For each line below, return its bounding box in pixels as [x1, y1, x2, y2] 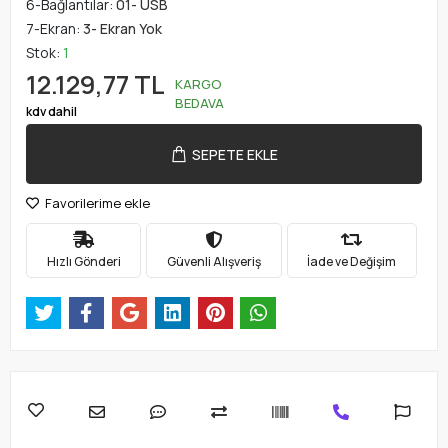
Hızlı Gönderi [46, 252, 121, 270]
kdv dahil [26, 103, 77, 120]
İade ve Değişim [307, 252, 397, 270]
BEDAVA [175, 93, 224, 112]
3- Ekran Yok [83, 19, 162, 38]
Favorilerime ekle [42, 194, 150, 212]
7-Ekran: [26, 19, 83, 38]
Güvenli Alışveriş [166, 252, 261, 270]
